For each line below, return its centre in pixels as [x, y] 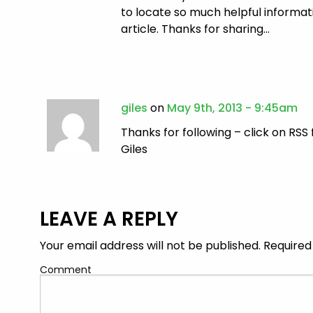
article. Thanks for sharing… [196, 29]
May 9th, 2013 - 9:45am [233, 108]
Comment [66, 270]
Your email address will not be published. [151, 246]
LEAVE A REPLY [109, 219]
